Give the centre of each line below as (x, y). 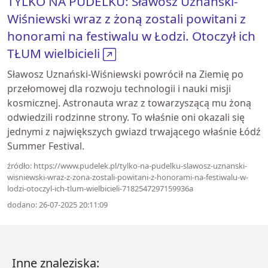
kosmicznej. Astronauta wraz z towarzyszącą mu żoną (129, 103)
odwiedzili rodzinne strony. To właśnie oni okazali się (126, 117)
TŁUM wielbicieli (55, 53)
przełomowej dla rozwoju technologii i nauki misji (119, 89)
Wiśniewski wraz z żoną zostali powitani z (127, 19)
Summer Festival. (46, 146)
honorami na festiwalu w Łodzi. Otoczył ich (131, 36)
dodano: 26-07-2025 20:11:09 (57, 205)
